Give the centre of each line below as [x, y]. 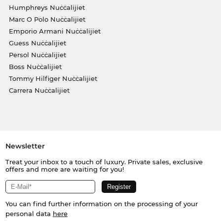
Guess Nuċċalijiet [37, 43]
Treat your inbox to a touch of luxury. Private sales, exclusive [104, 162]
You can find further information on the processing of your [101, 204]
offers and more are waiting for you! [64, 169]
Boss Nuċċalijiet [35, 67]
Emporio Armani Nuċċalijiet [55, 31]
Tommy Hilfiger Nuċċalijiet [53, 79]
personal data [29, 214]
